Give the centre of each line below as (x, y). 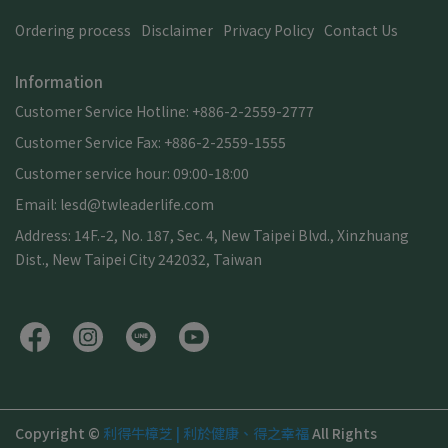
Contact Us (361, 30)
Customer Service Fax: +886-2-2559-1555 (150, 142)
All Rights (344, 433)
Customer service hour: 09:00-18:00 (132, 173)
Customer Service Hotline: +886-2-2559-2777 (164, 111)
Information (59, 81)
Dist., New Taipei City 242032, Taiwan (138, 259)
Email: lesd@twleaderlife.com (114, 204)
